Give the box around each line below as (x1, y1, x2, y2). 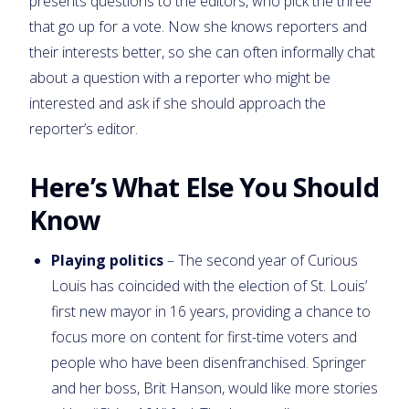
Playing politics (51, 249, 163, 270)
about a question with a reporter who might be (29, 67, 330, 88)
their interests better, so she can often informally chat (29, 41, 375, 62)
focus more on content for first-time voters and (51, 326, 357, 347)
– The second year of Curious (163, 249, 358, 270)
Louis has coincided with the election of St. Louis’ (51, 275, 367, 296)
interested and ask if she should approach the (29, 92, 326, 113)
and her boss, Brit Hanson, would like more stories (51, 377, 378, 398)
